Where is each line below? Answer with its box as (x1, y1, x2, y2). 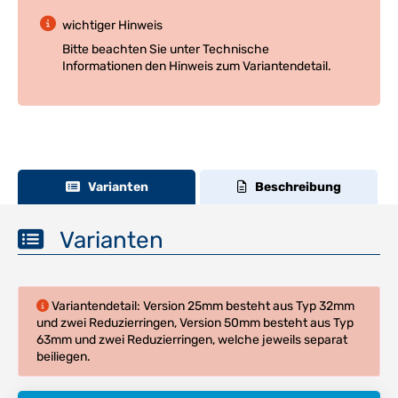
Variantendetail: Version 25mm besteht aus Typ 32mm (49, 298, 354, 314)
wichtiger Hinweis (62, 18, 163, 33)
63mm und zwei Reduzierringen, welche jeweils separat (36, 331, 347, 347)
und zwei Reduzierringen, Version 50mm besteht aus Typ (36, 314, 354, 330)
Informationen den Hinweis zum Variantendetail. (62, 58, 331, 74)
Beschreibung (246, 179, 341, 195)
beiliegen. (36, 348, 91, 364)
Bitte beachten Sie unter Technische (62, 41, 269, 57)
